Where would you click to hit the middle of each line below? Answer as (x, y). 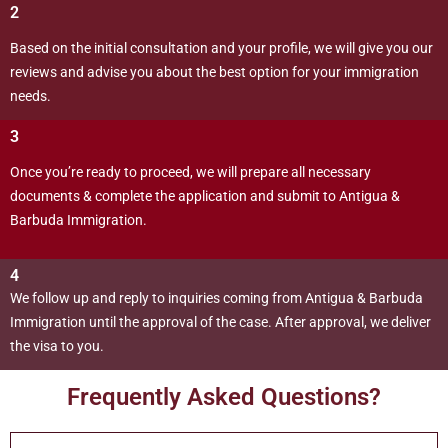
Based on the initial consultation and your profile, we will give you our (221, 47)
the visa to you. (57, 345)
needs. (30, 95)
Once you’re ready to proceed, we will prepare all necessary (190, 171)
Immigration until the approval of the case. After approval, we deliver (220, 321)
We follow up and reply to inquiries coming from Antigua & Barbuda (216, 297)
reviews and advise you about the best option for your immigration (214, 71)
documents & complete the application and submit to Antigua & (205, 195)
